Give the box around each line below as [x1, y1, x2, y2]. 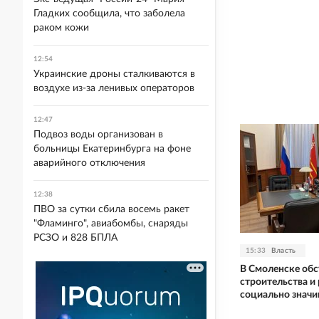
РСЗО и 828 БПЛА [33, 233, 117, 243]
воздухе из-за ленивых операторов [33, 83, 194, 93]
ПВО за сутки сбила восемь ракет [33, 204, 189, 214]
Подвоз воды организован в [33, 130, 163, 140]
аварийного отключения [33, 158, 145, 168]
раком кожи [33, 23, 89, 33]
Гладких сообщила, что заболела [33, 9, 185, 19]
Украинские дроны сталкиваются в [33, 69, 195, 79]
